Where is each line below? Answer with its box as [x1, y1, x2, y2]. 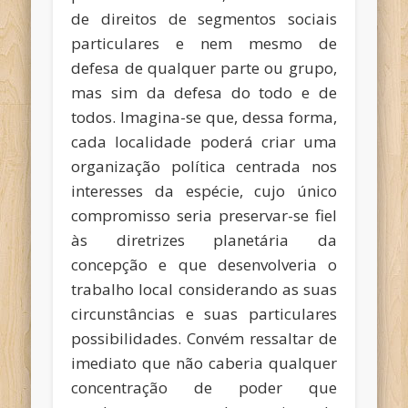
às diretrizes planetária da [71, 229, 337, 251]
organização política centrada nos [71, 156, 337, 178]
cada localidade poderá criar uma [71, 131, 337, 153]
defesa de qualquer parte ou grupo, [71, 57, 337, 79]
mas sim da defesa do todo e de [71, 82, 337, 104]
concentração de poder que [71, 377, 337, 399]
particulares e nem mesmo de [71, 33, 337, 55]
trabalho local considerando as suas [71, 279, 337, 301]
